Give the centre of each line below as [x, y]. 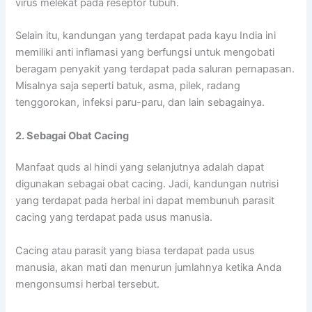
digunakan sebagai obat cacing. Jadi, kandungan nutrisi [147, 184]
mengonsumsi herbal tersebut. [88, 284]
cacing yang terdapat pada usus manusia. [114, 218]
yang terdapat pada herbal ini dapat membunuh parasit [145, 201]
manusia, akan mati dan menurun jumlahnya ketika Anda [149, 267]
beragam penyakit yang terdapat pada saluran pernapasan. [155, 69]
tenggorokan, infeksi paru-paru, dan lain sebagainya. [140, 103]
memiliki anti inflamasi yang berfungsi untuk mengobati [145, 53]
